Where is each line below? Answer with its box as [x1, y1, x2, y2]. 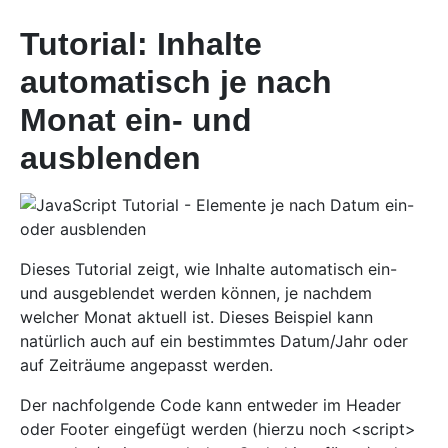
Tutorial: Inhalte [20, 25, 262, 62]
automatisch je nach [20, 63, 332, 100]
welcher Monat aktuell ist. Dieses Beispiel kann [20, 306, 373, 327]
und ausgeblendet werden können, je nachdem [20, 282, 372, 303]
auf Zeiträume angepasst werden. [20, 354, 273, 375]
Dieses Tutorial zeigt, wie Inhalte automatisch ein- [20, 258, 397, 279]
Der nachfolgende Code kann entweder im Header [20, 394, 401, 415]
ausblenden [20, 139, 201, 176]
